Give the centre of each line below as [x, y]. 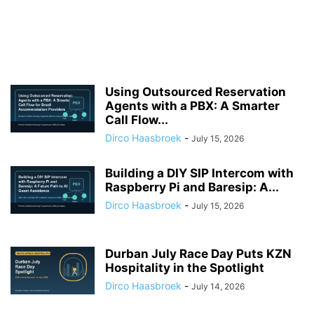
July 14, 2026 [218, 286]
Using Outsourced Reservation [196, 92]
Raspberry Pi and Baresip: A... [192, 187]
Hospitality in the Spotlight [185, 268]
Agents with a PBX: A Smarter [192, 106]
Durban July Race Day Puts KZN [198, 254]
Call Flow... [137, 120]
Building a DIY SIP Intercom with [199, 173]
